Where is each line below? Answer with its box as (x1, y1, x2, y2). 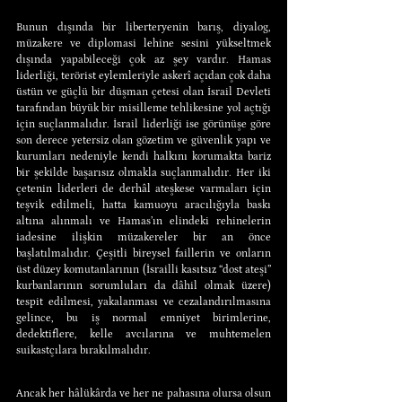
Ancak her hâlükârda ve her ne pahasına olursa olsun (16, 387, 271, 399)
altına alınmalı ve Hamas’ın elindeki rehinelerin (16, 214, 271, 227)
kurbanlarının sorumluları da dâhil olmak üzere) (16, 279, 271, 292)
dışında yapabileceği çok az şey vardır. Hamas (16, 53, 271, 66)
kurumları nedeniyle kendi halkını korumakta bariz (16, 150, 271, 162)
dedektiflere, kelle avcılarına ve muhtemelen (16, 328, 271, 340)
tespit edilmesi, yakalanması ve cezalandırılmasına (16, 295, 271, 308)
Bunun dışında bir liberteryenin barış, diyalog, (16, 21, 271, 33)
